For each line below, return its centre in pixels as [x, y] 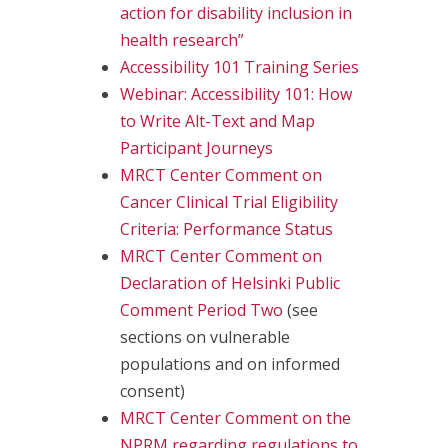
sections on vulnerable [205, 336]
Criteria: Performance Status [226, 228]
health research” [182, 39]
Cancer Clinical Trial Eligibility [229, 201]
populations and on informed [230, 363]
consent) [152, 390]
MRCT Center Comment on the [235, 417]
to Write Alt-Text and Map [217, 120]
